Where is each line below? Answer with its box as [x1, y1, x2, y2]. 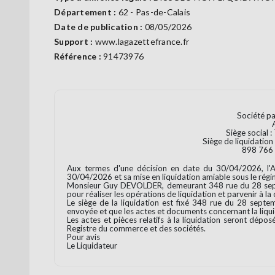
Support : [54, 36, 95, 47]
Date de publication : [54, 21, 145, 33]
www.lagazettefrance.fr [95, 36, 189, 47]
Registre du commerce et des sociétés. [67, 223, 206, 234]
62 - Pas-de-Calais [118, 7, 190, 18]
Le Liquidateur [67, 241, 117, 251]
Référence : [54, 51, 103, 62]
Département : [54, 7, 118, 18]
